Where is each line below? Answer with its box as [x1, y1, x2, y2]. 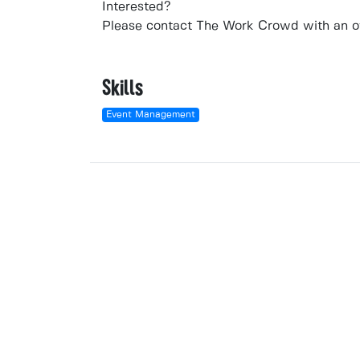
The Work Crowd [196, 20, 299, 32]
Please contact [102, 20, 196, 32]
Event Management [105, 110, 195, 119]
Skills [102, 76, 143, 99]
